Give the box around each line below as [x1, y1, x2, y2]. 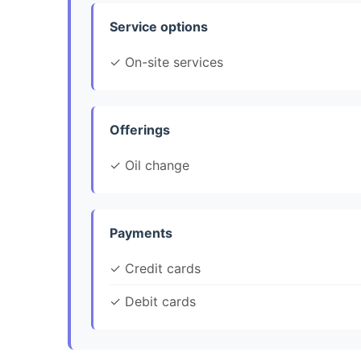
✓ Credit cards [110, 260, 201, 276]
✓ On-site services [110, 54, 223, 70]
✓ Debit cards [110, 293, 196, 309]
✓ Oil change [110, 157, 189, 173]
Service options [110, 19, 208, 35]
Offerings [110, 122, 170, 138]
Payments [110, 225, 172, 241]
